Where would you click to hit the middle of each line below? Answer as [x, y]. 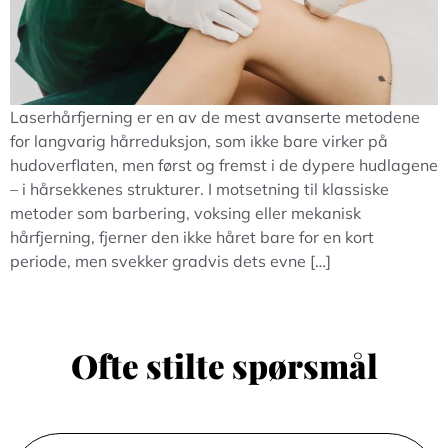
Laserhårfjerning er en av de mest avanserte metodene [215, 117]
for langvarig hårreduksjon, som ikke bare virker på [199, 141]
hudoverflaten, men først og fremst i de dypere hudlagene [224, 165]
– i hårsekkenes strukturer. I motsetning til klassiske [199, 189]
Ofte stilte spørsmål [224, 364]
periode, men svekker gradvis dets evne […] [170, 261]
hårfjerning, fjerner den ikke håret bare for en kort [192, 237]
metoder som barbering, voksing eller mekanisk [185, 213]
